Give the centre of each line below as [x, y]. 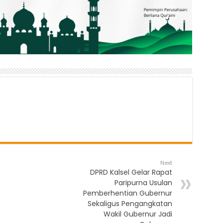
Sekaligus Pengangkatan [130, 204]
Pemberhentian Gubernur [127, 193]
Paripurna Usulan [143, 183]
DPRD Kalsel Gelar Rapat [131, 172]
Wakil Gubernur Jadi [138, 214]
